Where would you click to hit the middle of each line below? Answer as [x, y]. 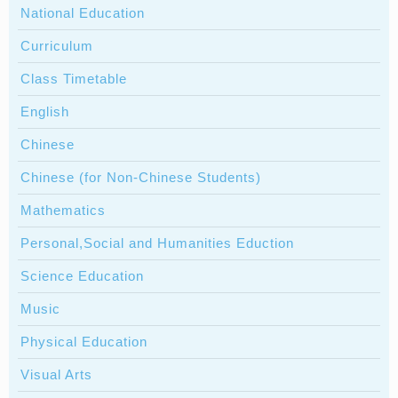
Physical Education [84, 342]
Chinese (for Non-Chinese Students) [141, 178]
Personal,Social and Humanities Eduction [157, 243]
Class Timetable [74, 79]
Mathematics [63, 211]
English [45, 112]
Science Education [82, 276]
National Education [83, 13]
